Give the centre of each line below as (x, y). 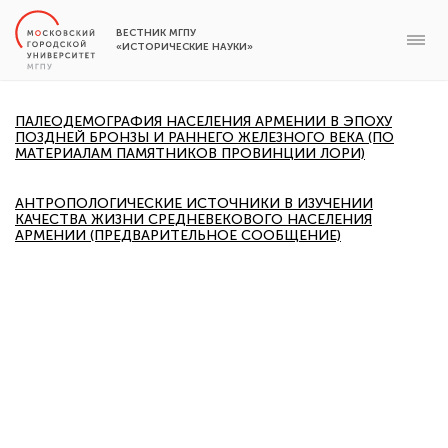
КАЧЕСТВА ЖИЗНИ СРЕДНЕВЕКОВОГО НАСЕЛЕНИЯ (193, 219)
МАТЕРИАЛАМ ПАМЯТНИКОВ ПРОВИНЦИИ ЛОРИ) (190, 153)
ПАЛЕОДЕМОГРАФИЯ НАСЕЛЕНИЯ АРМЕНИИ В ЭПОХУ (203, 121)
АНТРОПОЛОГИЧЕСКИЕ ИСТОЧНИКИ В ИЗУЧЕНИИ (194, 203)
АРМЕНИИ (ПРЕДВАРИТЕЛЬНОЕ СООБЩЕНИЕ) (178, 235)
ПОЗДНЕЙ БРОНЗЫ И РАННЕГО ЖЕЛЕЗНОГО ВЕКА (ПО (204, 137)
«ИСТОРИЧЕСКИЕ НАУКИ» (184, 47)
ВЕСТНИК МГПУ (156, 33)
